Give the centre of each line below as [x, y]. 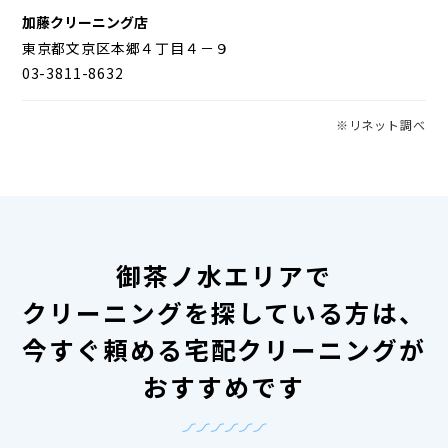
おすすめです [224, 386]
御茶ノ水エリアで [224, 275]
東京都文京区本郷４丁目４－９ [125, 47]
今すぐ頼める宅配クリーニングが [224, 349]
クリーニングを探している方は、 [224, 312]
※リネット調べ [381, 124]
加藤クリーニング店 [84, 21]
